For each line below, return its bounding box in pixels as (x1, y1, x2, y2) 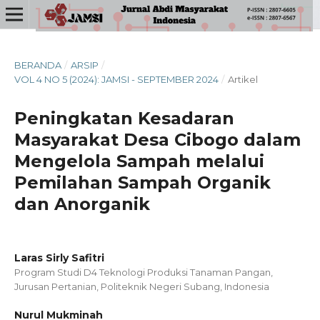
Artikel (227, 73, 258, 85)
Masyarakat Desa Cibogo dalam (14, 129, 301, 150)
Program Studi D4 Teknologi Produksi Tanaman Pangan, (14, 266, 273, 278)
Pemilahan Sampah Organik (14, 171, 271, 193)
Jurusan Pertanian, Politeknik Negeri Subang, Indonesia (14, 280, 269, 292)
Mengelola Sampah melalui (14, 150, 264, 171)
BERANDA (14, 59, 61, 71)
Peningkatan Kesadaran (14, 107, 234, 129)
